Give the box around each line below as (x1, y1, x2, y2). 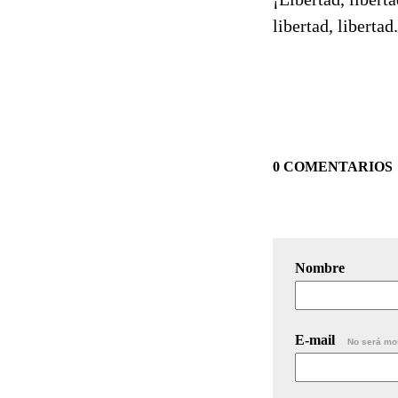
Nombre (295, 259, 345, 275)
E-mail (295, 331, 338, 347)
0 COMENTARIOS (273, 158, 393, 174)
